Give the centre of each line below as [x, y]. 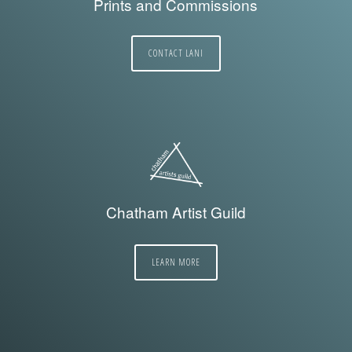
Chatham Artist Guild [176, 211]
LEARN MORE [176, 262]
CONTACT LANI [176, 53]
